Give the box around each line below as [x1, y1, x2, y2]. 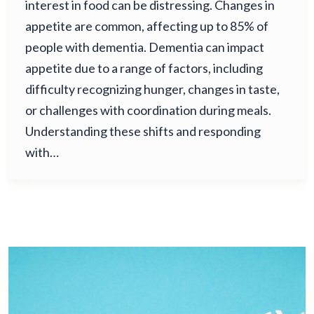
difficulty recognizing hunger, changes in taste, [25, 81, 280, 97]
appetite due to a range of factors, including [25, 60, 263, 76]
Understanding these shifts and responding [25, 123, 261, 139]
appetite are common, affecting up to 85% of [25, 18, 268, 34]
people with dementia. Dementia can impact [25, 39, 264, 55]
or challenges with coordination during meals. [25, 102, 273, 118]
